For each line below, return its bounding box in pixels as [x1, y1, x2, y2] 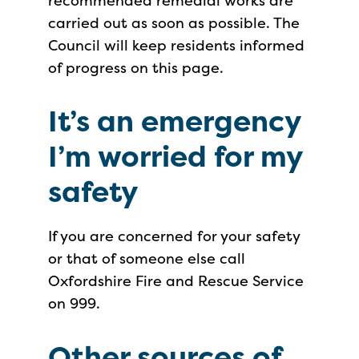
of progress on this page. [48, 58, 224, 78]
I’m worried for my [48, 136, 302, 176]
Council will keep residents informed [48, 35, 305, 55]
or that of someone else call [48, 248, 245, 268]
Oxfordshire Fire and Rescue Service [48, 271, 304, 291]
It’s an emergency [48, 101, 301, 141]
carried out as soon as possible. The [48, 13, 300, 33]
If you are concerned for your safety [48, 226, 300, 246]
